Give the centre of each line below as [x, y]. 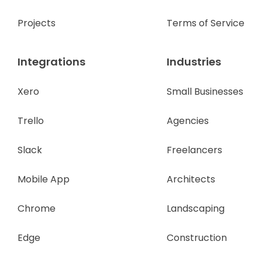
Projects [37, 23]
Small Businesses [205, 92]
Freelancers [194, 150]
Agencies [188, 121]
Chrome [37, 209]
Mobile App [44, 180]
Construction [197, 238]
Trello [31, 121]
